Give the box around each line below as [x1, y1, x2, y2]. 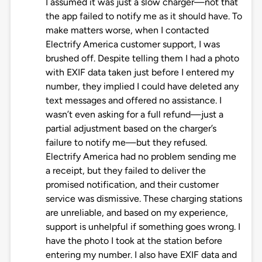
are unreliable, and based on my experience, [45, 207, 228, 219]
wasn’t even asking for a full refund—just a [45, 109, 223, 120]
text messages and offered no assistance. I [45, 95, 222, 106]
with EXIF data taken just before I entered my [45, 67, 234, 78]
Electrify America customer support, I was [45, 39, 220, 50]
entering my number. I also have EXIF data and [45, 249, 237, 261]
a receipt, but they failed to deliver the [45, 165, 206, 177]
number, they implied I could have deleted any [45, 81, 239, 92]
